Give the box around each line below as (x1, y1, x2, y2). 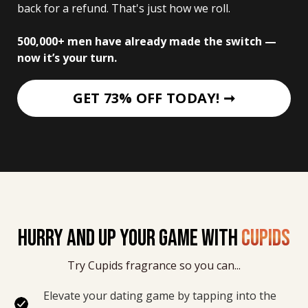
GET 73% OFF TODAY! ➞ (72, 89, 236, 108)
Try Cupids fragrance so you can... (67, 258, 241, 274)
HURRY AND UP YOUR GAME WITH (18, 224, 238, 253)
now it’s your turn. (17, 50, 117, 66)
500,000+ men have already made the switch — (17, 34, 279, 49)
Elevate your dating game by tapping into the (43, 288, 279, 304)
